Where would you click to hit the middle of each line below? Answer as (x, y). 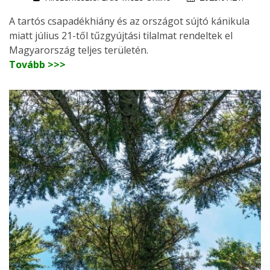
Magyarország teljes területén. (79, 50)
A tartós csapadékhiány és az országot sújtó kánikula (129, 21)
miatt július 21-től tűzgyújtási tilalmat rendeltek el (121, 35)
